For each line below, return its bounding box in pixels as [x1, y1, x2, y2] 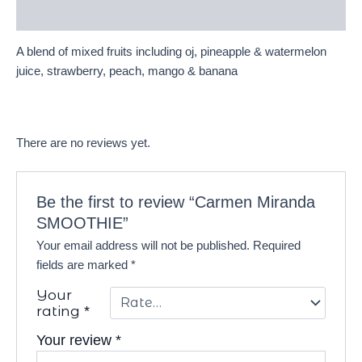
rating [36, 301, 85, 319]
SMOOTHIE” [36, 213, 129, 232]
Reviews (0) [16, 8, 82, 22]
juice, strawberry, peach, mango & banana [16, 65, 238, 78]
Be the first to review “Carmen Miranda [36, 192, 316, 211]
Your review [36, 331, 116, 348]
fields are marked [36, 258, 132, 271]
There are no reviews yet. [16, 137, 150, 149]
